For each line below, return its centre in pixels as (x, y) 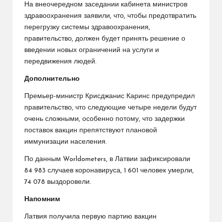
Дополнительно (52, 79)
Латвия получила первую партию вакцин (90, 217)
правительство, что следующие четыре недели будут (111, 108)
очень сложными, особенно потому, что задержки (105, 119)
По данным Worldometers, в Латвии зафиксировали (107, 159)
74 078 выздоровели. (58, 182)
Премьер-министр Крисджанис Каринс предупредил (110, 96)
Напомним (42, 199)
